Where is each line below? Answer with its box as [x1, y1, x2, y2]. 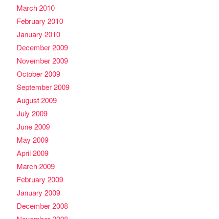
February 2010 [16, 15, 63, 26]
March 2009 [16, 160, 55, 171]
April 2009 [16, 147, 48, 158]
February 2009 [16, 174, 63, 184]
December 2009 [16, 42, 68, 52]
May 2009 [16, 134, 48, 145]
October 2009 [16, 68, 60, 79]
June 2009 [16, 121, 50, 131]
